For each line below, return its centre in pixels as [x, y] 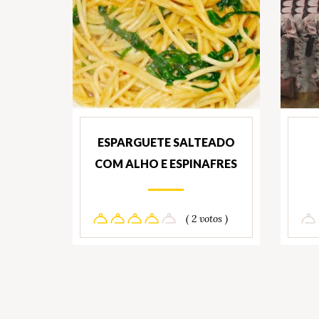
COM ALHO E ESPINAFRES [166, 164]
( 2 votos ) [207, 218]
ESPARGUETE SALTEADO [166, 142]
